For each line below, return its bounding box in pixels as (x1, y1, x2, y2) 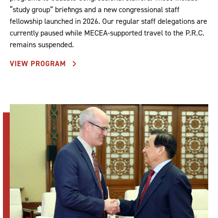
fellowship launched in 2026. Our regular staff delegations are (10, 16, 207, 26)
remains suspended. (10, 39, 74, 50)
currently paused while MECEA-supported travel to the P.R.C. (10, 27, 204, 38)
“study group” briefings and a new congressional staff (10, 4, 180, 15)
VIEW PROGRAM (10, 58, 69, 69)
